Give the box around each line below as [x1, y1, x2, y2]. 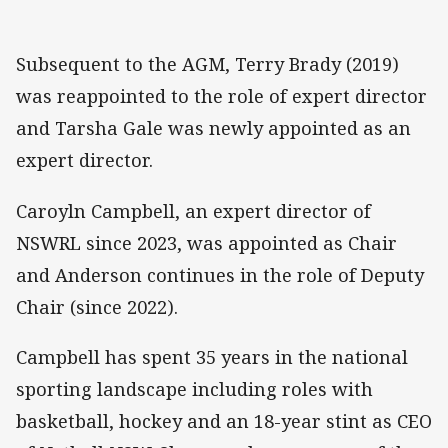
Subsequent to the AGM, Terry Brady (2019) [16, 52, 399, 77]
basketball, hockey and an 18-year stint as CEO [16, 408, 432, 433]
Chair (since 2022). [16, 294, 178, 319]
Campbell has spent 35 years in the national [16, 344, 408, 369]
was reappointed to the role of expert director [16, 84, 427, 109]
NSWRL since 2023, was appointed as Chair [16, 230, 397, 255]
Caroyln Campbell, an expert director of [16, 198, 371, 223]
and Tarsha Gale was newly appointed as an [16, 116, 411, 141]
